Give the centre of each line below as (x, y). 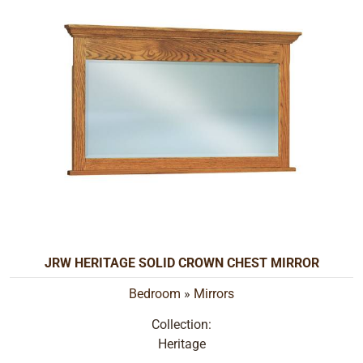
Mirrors (214, 293)
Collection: (181, 325)
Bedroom (155, 293)
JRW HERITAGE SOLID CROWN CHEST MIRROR (181, 263)
